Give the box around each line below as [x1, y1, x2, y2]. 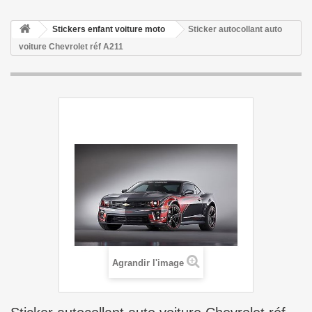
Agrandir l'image [112, 258, 184, 268]
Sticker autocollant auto [188, 24, 282, 34]
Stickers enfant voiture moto [52, 24, 165, 34]
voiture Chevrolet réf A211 [19, 42, 123, 52]
